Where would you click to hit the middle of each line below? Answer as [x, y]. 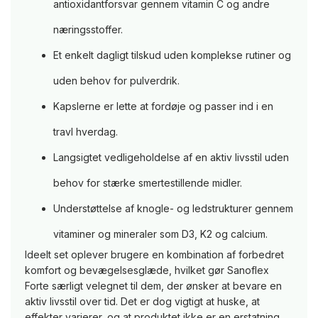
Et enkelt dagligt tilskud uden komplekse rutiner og [172, 55]
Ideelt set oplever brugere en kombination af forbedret [154, 255]
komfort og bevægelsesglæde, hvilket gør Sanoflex [147, 270]
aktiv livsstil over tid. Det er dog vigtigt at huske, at [142, 302]
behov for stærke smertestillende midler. [148, 183]
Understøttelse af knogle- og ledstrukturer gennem [173, 209]
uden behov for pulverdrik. [116, 81]
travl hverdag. [86, 132]
